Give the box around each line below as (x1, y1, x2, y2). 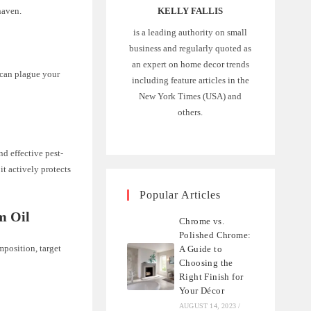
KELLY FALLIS (158, 6, 224, 17)
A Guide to (179, 244, 223, 255)
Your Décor (179, 285, 225, 296)
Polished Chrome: (179, 230, 251, 241)
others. (178, 107, 203, 118)
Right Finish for (179, 271, 244, 283)
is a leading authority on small (133, 27, 248, 38)
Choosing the (179, 258, 233, 269)
